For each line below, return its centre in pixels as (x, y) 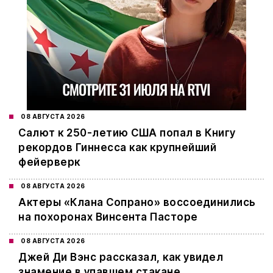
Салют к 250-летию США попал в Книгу (127, 133)
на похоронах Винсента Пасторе (108, 217)
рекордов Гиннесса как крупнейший (117, 148)
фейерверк (49, 162)
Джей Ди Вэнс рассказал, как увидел (121, 257)
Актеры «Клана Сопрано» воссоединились (137, 203)
